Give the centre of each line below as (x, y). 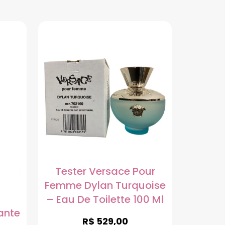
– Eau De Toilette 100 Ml (105, 200)
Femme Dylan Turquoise (105, 186)
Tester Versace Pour (105, 172)
